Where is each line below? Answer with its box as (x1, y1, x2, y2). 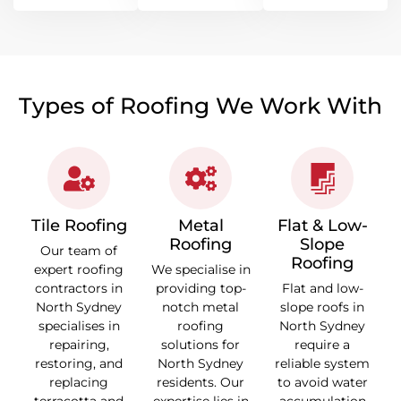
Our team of (40, 243, 117, 260)
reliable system (275, 355, 370, 372)
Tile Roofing (30, 216, 127, 236)
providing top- (155, 280, 246, 297)
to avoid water (277, 374, 368, 391)
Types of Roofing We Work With (19, 92, 382, 120)
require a (294, 337, 350, 354)
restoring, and (35, 355, 123, 372)
